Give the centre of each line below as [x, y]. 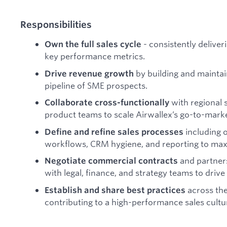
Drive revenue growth [89, 73]
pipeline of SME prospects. [96, 85]
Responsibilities [56, 25]
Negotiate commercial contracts [111, 161]
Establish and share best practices [115, 190]
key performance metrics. [95, 56]
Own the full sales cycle [93, 44]
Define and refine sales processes [114, 131]
